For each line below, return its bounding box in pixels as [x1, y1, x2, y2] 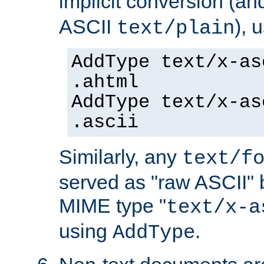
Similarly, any [59, 145, 182, 168]
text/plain [117, 16, 235, 39]
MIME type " [59, 194, 166, 217]
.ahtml [71, 71, 138, 93]
